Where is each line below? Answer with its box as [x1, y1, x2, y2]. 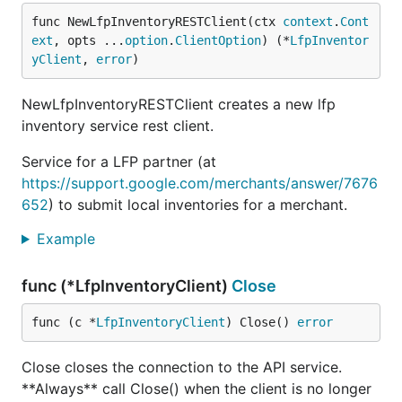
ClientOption [175, 33, 261, 48]
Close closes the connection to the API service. [22, 358, 342, 376]
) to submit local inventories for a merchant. [48, 196, 347, 214]
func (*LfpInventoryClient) [22, 276, 232, 295]
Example [36, 230, 100, 248]
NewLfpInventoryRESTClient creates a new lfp [22, 95, 336, 113]
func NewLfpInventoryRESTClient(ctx [31, 14, 283, 29]
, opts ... [53, 33, 125, 48]
